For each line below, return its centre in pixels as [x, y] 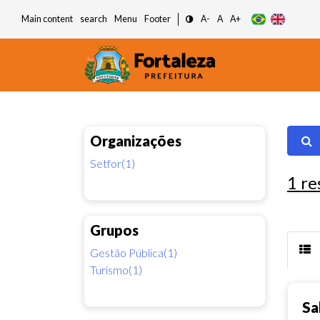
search [94, 19]
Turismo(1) [116, 269]
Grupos [114, 230]
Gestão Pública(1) [134, 252]
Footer [157, 19]
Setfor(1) [112, 163]
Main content [47, 19]
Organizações [136, 140]
